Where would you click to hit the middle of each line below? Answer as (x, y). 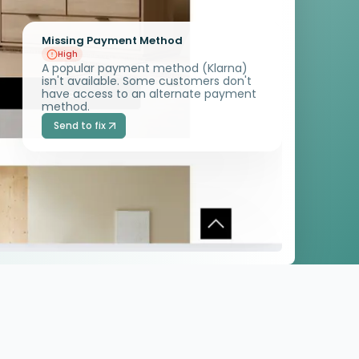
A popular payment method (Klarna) (145, 69)
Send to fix (79, 126)
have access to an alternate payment (149, 94)
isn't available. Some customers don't (147, 81)
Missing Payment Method (112, 41)
